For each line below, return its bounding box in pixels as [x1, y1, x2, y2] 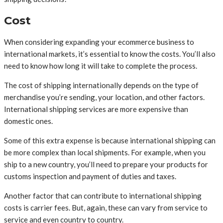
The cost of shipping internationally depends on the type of [4, 80, 199, 90]
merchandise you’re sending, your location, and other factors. [4, 92, 205, 102]
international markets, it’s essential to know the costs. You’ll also [4, 49, 216, 58]
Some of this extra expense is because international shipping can [4, 135, 216, 145]
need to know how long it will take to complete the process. [4, 61, 197, 70]
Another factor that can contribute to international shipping [4, 191, 202, 200]
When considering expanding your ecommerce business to [4, 37, 194, 46]
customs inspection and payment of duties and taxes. [4, 171, 176, 181]
